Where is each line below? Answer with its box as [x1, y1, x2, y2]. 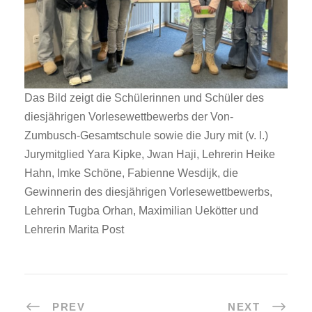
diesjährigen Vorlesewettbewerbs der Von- [24, 110, 233, 123]
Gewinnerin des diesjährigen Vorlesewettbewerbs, [24, 185, 272, 198]
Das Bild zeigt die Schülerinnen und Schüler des [24, 91, 264, 104]
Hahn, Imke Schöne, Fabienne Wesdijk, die [24, 166, 238, 179]
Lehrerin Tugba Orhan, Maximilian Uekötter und [24, 204, 258, 217]
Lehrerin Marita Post [24, 223, 124, 235]
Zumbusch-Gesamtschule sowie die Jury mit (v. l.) [24, 129, 268, 141]
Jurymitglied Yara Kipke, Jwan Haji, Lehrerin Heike [24, 148, 275, 160]
